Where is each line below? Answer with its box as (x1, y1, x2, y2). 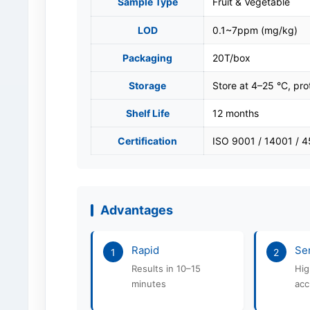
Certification (118, 135, 177, 147)
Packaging (122, 52, 172, 64)
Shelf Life (125, 107, 170, 119)
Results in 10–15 (131, 263, 201, 274)
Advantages (100, 203, 173, 217)
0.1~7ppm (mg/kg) (212, 24, 298, 36)
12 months (212, 107, 259, 119)
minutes (131, 278, 166, 289)
